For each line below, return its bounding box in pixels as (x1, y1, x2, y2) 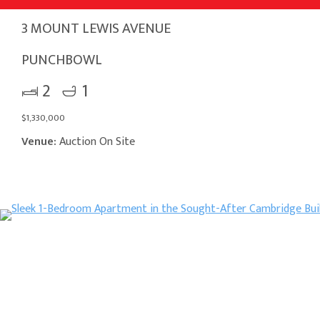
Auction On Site (56, 131, 135, 151)
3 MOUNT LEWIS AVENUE (21, 16, 171, 41)
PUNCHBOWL (21, 47, 102, 72)
